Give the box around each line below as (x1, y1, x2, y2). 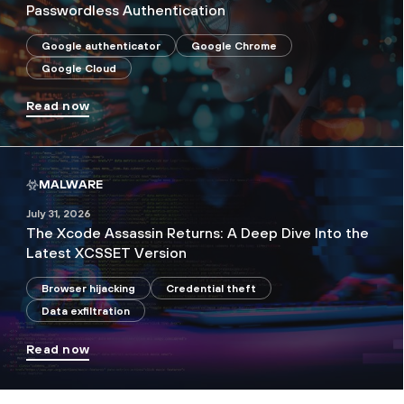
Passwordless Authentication (26, 2, 225, 19)
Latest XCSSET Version (26, 244, 187, 262)
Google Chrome (191, 39, 277, 52)
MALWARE (39, 177, 103, 192)
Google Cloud (41, 61, 116, 75)
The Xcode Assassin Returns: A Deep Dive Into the (26, 225, 369, 242)
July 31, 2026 (26, 207, 91, 221)
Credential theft (166, 281, 256, 295)
